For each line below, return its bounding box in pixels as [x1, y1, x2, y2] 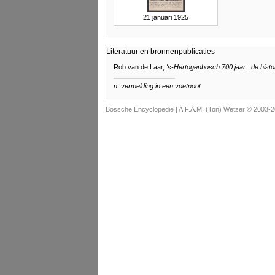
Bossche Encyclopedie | [106, 106, 179, 114]
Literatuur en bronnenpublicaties [106, 47, 215, 56]
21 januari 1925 [143, 14, 188, 21]
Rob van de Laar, [114, 63, 166, 71]
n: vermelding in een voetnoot [114, 82, 201, 90]
